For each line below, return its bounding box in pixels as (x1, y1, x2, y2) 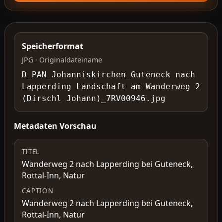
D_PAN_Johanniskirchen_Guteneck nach (21, 69, 195, 79)
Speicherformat (21, 40, 83, 52)
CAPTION (21, 186, 54, 196)
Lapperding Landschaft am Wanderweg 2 (21, 81, 200, 91)
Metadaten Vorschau (14, 120, 97, 132)
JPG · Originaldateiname (21, 55, 102, 65)
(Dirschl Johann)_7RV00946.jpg (21, 93, 166, 103)
